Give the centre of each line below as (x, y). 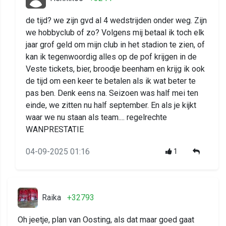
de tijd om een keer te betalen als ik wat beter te (111, 81)
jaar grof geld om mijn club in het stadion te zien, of (115, 45)
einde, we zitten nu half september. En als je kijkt (111, 105)
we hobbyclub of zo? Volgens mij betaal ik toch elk (115, 33)
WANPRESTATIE (55, 130)
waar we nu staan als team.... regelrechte (96, 118)
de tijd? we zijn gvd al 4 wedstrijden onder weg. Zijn (116, 21)
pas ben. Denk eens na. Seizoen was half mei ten (112, 93)
